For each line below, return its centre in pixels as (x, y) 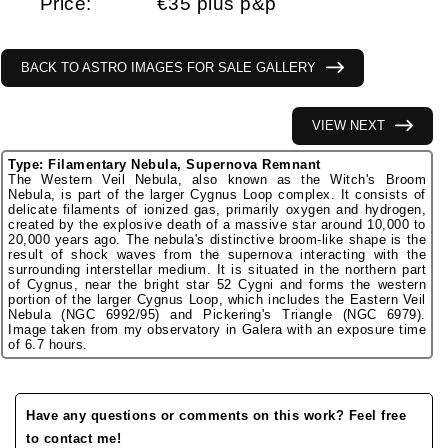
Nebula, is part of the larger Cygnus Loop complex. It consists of (217, 195)
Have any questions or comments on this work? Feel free (216, 415)
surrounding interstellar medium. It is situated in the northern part (217, 270)
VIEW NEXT (348, 126)
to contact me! (73, 438)
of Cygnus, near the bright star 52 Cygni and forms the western (217, 285)
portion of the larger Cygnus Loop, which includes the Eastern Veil (217, 300)
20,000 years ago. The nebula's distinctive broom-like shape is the (217, 240)
